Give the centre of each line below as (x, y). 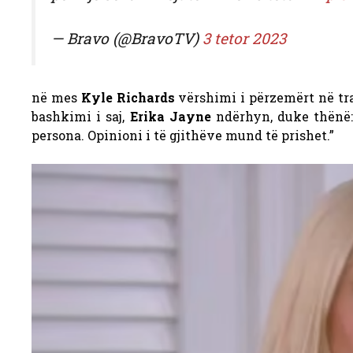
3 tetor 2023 (244, 39)
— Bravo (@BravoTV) (127, 39)
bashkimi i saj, (81, 117)
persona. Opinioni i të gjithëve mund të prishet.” (183, 136)
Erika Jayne (170, 117)
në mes (56, 98)
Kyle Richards (128, 98)
